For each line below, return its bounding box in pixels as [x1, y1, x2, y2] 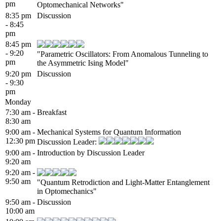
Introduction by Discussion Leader [37, 148, 145, 157]
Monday [5, 97, 31, 106]
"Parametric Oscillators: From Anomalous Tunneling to [37, 49, 208, 58]
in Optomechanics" [37, 186, 97, 195]
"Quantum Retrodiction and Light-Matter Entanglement [37, 178, 210, 186]
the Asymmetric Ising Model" [37, 58, 129, 67]
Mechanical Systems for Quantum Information [37, 127, 181, 136]
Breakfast [37, 108, 67, 116]
